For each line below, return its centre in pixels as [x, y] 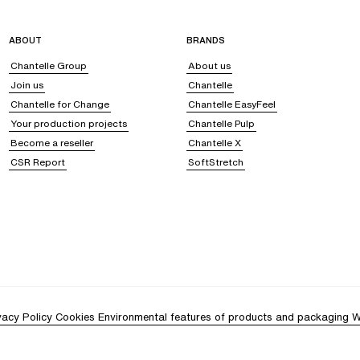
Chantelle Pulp [221, 124]
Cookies [75, 317]
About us [209, 66]
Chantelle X [214, 143]
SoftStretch [215, 162]
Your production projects [68, 124]
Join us [27, 85]
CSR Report [37, 162]
